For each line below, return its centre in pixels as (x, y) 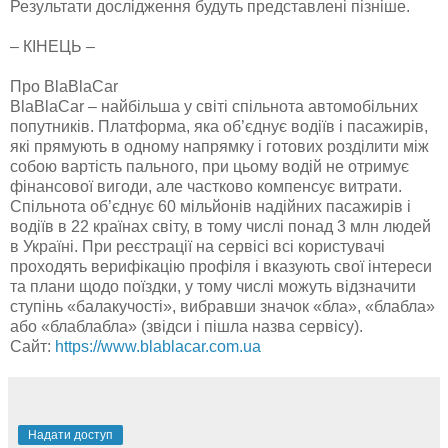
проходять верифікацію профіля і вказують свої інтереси (221, 266)
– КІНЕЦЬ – (52, 46)
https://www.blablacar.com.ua (158, 346)
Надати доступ (70, 434)
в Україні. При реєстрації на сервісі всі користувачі (197, 246)
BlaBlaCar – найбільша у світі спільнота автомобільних (214, 106)
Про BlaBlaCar (64, 86)
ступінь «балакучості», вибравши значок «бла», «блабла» (222, 306)
